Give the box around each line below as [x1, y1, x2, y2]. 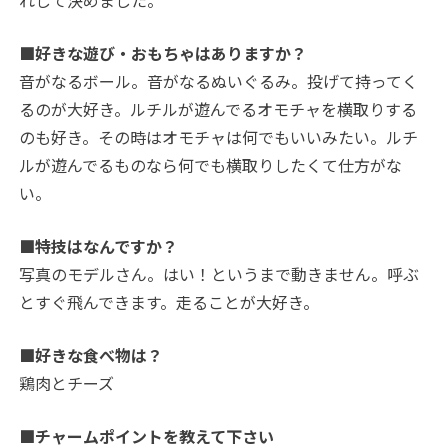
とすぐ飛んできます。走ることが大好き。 [19, 290, 320, 315]
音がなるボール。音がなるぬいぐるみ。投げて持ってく [19, 69, 419, 94]
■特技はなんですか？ [19, 234, 179, 259]
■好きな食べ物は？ [19, 343, 164, 368]
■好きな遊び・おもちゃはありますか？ [19, 41, 308, 66]
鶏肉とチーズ [19, 371, 115, 396]
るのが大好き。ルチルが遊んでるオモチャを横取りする [19, 97, 418, 122]
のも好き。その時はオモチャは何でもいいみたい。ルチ [19, 125, 419, 150]
